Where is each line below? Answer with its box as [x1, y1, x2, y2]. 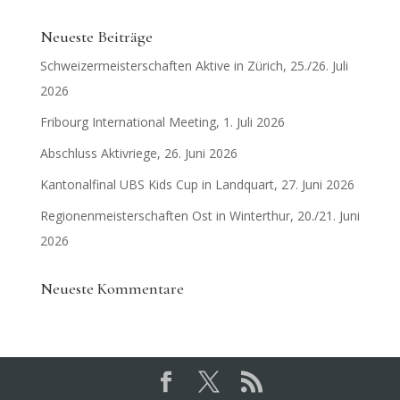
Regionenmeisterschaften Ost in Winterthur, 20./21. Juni [39, 207, 360, 224]
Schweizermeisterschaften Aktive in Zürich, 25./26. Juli [39, 57, 348, 74]
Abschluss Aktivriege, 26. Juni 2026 [39, 145, 237, 162]
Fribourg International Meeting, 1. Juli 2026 [39, 113, 285, 130]
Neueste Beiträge [39, 27, 153, 46]
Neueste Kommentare [39, 279, 184, 298]
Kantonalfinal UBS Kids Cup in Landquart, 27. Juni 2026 [39, 176, 354, 193]
